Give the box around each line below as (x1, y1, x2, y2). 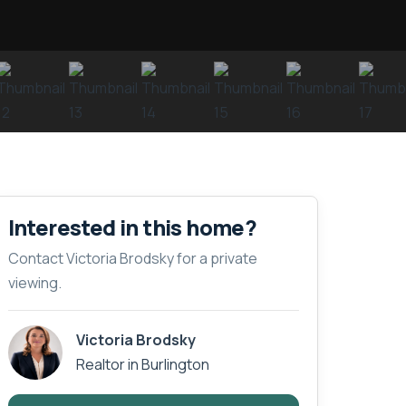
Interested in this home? (7, 211, 257, 242)
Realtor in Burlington (75, 353, 209, 374)
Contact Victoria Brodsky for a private (7, 247, 257, 268)
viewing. (7, 272, 62, 293)
